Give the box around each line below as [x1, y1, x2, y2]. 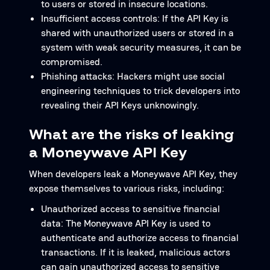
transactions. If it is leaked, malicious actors [41, 246, 230, 259]
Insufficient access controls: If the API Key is [41, 12, 228, 25]
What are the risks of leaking [29, 125, 234, 143]
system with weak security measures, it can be [41, 41, 241, 54]
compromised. [41, 55, 102, 68]
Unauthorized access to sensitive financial [41, 202, 220, 215]
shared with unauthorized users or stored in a [41, 27, 234, 39]
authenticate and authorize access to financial [41, 231, 239, 244]
